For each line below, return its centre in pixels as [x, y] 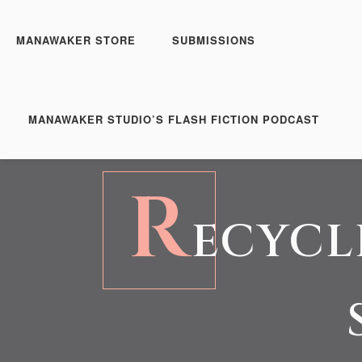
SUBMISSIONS [214, 40]
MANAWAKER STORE [76, 40]
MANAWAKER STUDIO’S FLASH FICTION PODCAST [174, 119]
